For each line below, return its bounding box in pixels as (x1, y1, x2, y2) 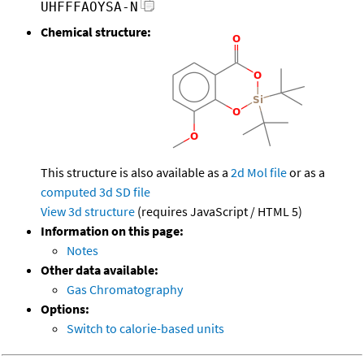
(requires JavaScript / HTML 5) (135, 203, 302, 220)
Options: (41, 301, 89, 318)
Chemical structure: (41, 24, 151, 41)
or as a (287, 164, 325, 181)
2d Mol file (231, 164, 287, 181)
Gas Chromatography (67, 281, 183, 298)
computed (41, 184, 97, 201)
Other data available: (41, 262, 158, 279)
